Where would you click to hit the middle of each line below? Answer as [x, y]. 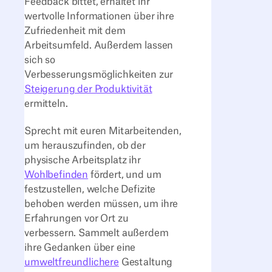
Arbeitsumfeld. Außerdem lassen [99, 46]
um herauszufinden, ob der [85, 145]
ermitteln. [47, 104]
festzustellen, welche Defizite [90, 189]
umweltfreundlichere [72, 262]
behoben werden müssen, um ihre [101, 204]
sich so [40, 60]
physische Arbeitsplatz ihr [83, 160]
